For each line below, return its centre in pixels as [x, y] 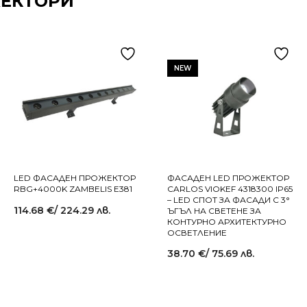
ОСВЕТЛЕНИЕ [197, 233]
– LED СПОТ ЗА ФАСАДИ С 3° [229, 200]
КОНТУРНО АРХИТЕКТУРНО [227, 222]
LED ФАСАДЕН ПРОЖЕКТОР [75, 178]
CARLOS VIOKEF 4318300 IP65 [230, 189]
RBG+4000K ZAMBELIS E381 [73, 189]
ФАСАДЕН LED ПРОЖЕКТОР [228, 178]
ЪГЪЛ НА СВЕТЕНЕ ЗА [214, 211]
